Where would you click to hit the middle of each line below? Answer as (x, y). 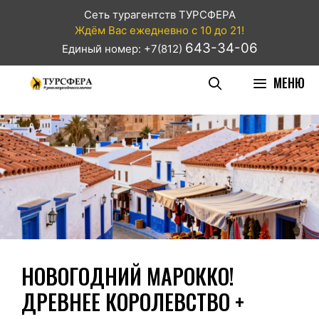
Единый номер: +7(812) (123, 49)
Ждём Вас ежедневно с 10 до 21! (159, 30)
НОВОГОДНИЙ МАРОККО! (128, 276)
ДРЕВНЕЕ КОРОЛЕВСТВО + (133, 302)
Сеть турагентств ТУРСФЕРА (159, 15)
